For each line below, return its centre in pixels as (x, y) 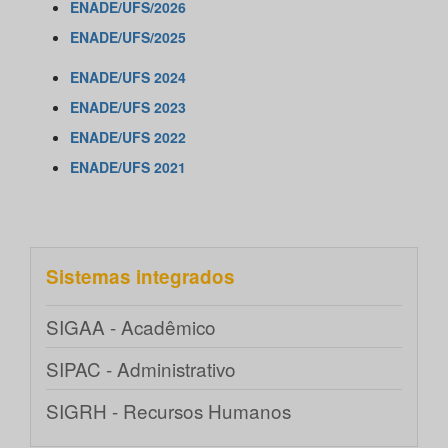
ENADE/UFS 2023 (128, 107)
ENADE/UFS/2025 (128, 37)
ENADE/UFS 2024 (128, 77)
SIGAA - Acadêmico (131, 327)
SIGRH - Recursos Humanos (168, 411)
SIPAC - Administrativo (141, 369)
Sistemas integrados (140, 277)
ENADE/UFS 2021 (128, 167)
